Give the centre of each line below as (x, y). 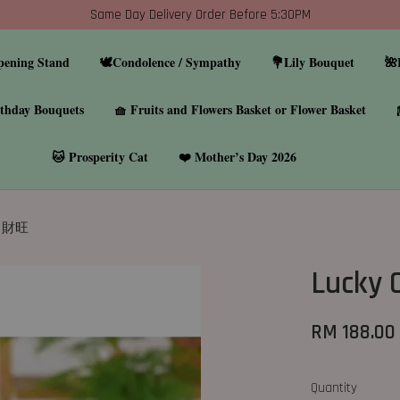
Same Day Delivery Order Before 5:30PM (200, 15)
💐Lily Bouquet (313, 62)
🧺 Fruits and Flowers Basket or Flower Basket (240, 109)
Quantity (334, 388)
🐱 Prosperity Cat (100, 157)
